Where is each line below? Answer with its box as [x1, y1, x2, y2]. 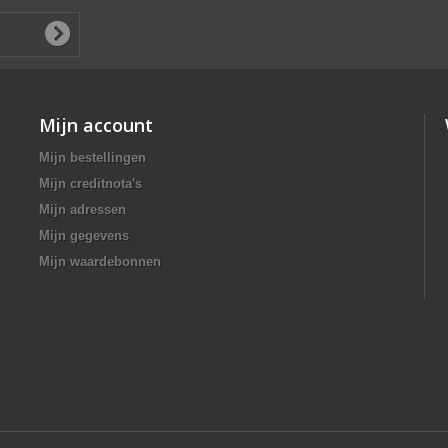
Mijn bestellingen [39, 149, 146, 165]
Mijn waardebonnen [39, 253, 161, 269]
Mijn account [39, 112, 153, 137]
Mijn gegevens [39, 227, 129, 243]
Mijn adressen [39, 201, 126, 217]
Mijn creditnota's [39, 175, 142, 191]
